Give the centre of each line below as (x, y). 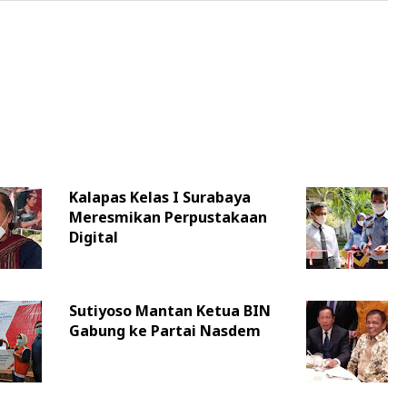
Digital (93, 238)
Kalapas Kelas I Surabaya (159, 198)
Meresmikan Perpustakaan (168, 218)
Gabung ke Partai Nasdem (164, 331)
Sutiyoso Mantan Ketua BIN (169, 311)
